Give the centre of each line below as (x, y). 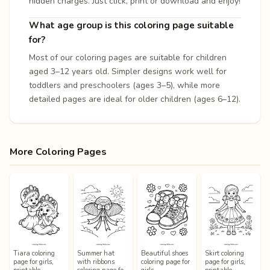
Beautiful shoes (165, 253)
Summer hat (96, 253)
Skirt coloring (224, 253)
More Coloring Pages (58, 152)
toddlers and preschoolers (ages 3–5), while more (124, 85)
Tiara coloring (34, 253)
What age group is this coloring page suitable (131, 25)
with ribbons (96, 262)
